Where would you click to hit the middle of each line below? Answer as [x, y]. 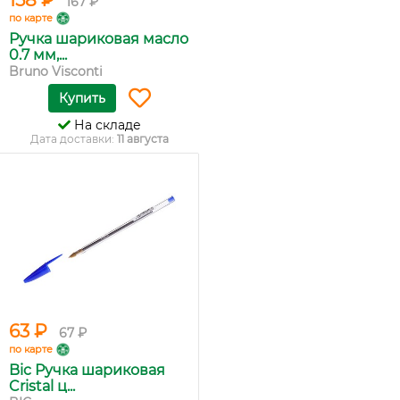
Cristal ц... [42, 387]
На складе [105, 125]
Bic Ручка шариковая [87, 371]
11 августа [142, 139]
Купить [82, 99]
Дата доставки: [73, 139]
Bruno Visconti [56, 72]
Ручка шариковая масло [99, 39]
